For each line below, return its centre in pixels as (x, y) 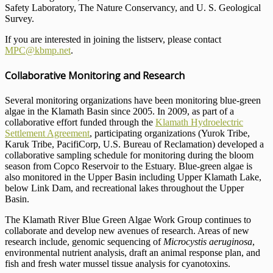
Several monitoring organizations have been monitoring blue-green (133, 101)
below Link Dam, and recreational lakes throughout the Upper (124, 188)
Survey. (19, 18)
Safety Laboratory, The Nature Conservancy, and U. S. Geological (133, 7)
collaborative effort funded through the (80, 122)
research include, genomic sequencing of (84, 242)
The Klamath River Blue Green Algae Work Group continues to (128, 220)
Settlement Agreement (47, 133)
